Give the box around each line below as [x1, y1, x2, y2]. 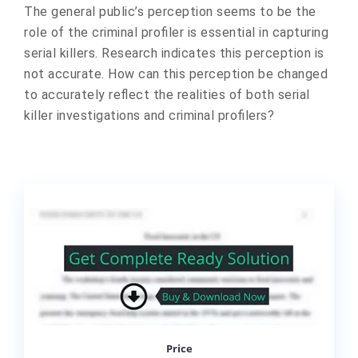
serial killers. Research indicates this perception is [24, 46, 324, 61]
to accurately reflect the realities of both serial [24, 87, 310, 102]
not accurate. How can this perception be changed [24, 66, 328, 82]
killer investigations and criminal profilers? [24, 108, 274, 123]
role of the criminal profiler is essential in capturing [24, 25, 328, 40]
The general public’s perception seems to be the [24, 4, 316, 19]
